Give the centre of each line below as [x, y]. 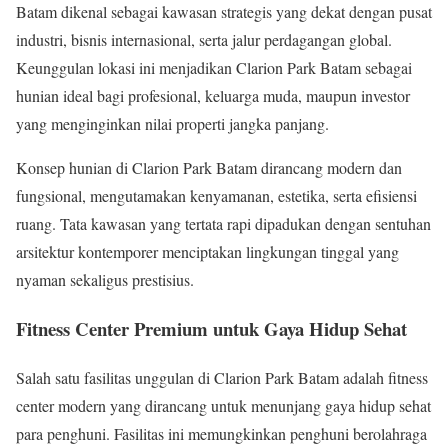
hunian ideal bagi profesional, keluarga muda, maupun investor [213, 96]
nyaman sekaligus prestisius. [105, 280]
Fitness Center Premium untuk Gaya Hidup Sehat [211, 328]
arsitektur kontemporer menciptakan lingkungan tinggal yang [207, 252]
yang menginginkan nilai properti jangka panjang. [172, 124]
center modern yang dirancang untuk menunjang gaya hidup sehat [223, 405]
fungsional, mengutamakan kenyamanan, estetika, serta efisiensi [216, 196]
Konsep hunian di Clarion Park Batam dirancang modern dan [209, 168]
